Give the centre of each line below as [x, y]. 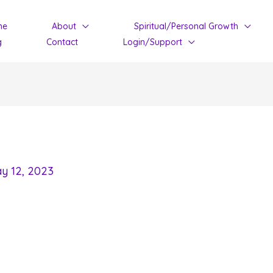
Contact [62, 42]
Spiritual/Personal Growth [186, 26]
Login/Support [152, 42]
